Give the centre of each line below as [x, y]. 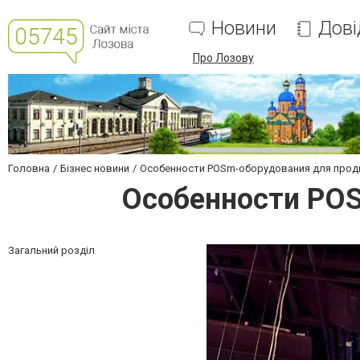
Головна [29, 168]
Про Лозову [223, 58]
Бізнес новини [95, 168]
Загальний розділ [51, 250]
